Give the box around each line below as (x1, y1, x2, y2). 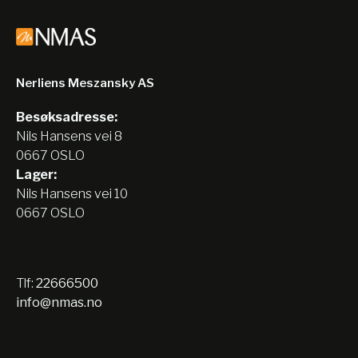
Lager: (16, 166, 57, 182)
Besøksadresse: (16, 109, 117, 125)
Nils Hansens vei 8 (16, 128, 122, 144)
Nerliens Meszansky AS (16, 75, 154, 90)
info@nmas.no (16, 294, 102, 310)
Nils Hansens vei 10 (16, 185, 128, 201)
